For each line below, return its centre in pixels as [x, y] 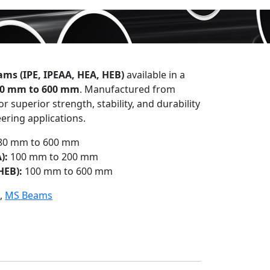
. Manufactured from [128, 89]
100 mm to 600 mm [68, 171]
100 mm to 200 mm [53, 157]
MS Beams [29, 195]
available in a [155, 75]
